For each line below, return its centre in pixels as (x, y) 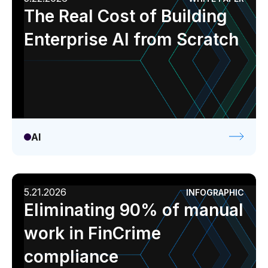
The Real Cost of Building (126, 16)
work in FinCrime (92, 233)
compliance (71, 257)
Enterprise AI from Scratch (131, 39)
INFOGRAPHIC (215, 192)
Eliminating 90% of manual (134, 210)
